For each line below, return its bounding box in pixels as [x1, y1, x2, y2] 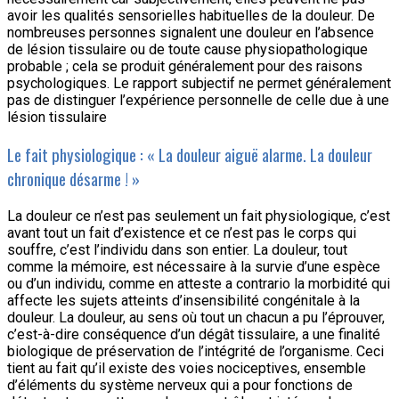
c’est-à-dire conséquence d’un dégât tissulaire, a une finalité [7, 325, 380, 343]
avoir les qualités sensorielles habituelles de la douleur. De [7, 7, 375, 25]
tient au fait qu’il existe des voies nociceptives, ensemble [7, 359, 366, 377]
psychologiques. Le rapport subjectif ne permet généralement [7, 75, 391, 93]
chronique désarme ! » [7, 166, 140, 191]
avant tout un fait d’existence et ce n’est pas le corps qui [7, 224, 356, 241]
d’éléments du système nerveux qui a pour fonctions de [7, 376, 353, 394]
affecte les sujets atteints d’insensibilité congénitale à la [7, 291, 360, 309]
